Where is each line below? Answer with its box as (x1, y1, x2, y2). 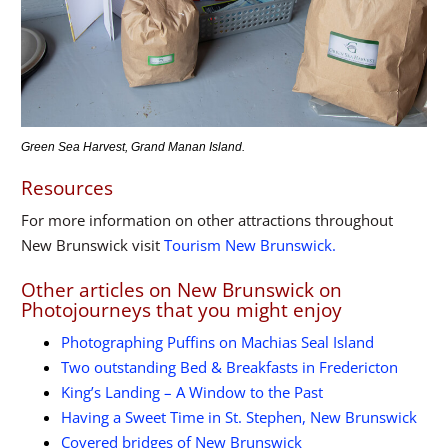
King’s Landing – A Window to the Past (61, 382, 323, 403)
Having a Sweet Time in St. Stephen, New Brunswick (61, 407, 417, 428)
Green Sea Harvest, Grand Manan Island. (21, 139, 245, 154)
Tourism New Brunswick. (164, 234, 336, 255)
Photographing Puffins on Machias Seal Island (61, 332, 374, 353)
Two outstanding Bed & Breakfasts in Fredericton (61, 357, 398, 378)
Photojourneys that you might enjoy (21, 297, 342, 324)
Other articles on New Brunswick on (21, 277, 342, 304)
